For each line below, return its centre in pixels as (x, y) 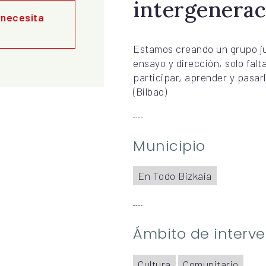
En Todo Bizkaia (175, 175)
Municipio (169, 145)
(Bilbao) (150, 91)
